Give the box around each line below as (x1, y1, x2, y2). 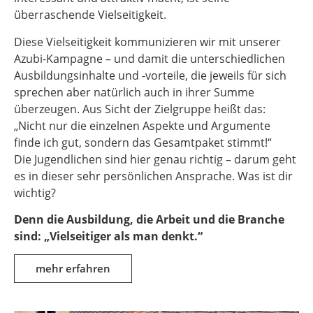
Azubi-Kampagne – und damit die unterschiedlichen (14, 50, 285, 66)
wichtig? (14, 184, 56, 201)
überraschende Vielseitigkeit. (14, 7, 166, 23)
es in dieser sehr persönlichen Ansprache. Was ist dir (14, 168, 293, 184)
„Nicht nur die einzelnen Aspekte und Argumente (14, 117, 270, 133)
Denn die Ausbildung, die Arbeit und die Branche (14, 212, 284, 228)
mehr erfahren (36, 261, 110, 276)
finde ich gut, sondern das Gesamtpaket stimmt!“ (14, 134, 272, 150)
